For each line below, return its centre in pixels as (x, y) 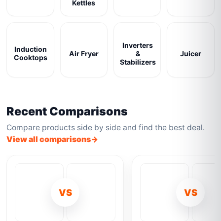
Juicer (190, 53)
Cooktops (30, 57)
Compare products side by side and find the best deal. (106, 128)
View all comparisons (49, 139)
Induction (30, 49)
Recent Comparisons (67, 111)
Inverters (138, 45)
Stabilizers (138, 62)
